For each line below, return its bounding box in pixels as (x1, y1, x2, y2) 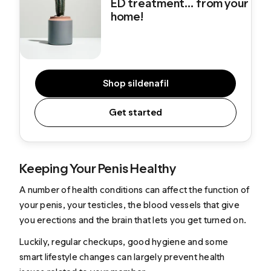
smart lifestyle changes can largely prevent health (19, 250, 225, 263)
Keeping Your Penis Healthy (19, 160, 177, 177)
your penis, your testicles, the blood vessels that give (19, 199, 240, 211)
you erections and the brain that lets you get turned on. (19, 214, 249, 226)
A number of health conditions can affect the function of (19, 184, 250, 196)
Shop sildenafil (102, 77, 169, 89)
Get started (109, 106, 162, 118)
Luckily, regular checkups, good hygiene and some (19, 235, 229, 247)
